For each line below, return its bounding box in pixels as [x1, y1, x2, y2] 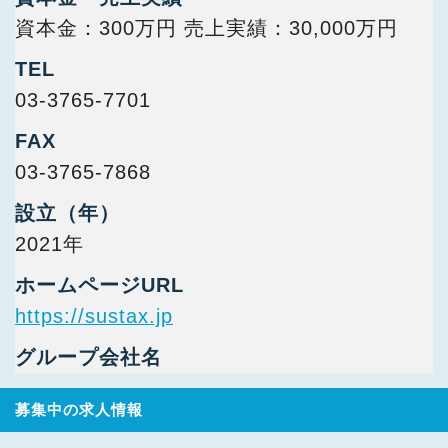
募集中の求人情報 [15, 401, 143, 418]
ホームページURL [15, 274, 184, 296]
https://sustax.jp [15, 305, 173, 327]
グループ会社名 [15, 346, 162, 368]
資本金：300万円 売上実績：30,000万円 [15, 17, 398, 39]
